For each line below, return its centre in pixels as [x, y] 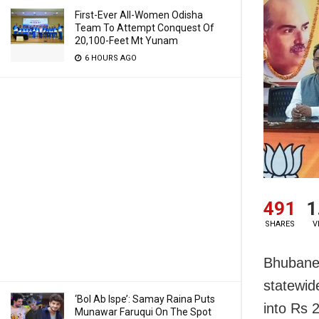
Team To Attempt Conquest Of [145, 28]
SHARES [279, 224]
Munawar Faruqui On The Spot [143, 312]
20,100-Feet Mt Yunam [126, 41]
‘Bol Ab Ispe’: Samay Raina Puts [145, 299]
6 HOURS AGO [110, 58]
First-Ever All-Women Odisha [139, 15]
